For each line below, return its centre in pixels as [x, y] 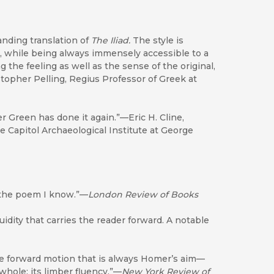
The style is [158, 41]
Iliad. [121, 41]
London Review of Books [143, 195]
